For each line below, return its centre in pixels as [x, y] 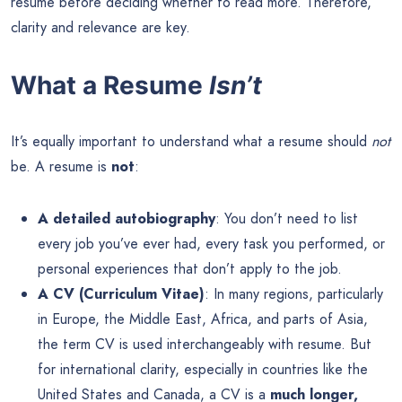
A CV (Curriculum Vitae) [121, 293]
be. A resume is [61, 166]
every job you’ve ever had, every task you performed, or [211, 243]
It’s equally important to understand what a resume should [191, 141]
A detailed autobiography [127, 218]
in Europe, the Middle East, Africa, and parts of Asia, [203, 319]
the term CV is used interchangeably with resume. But [205, 344]
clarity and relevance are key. [100, 28]
